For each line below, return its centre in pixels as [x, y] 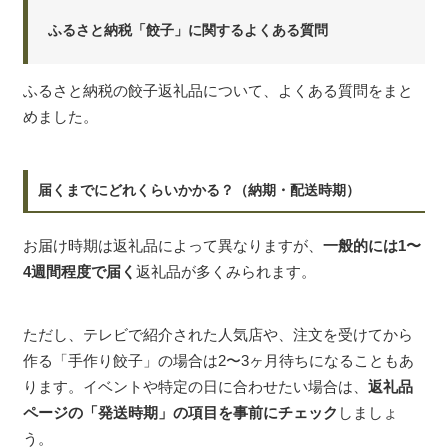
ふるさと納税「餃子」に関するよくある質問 [188, 29]
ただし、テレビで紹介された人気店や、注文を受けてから [218, 335]
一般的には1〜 [372, 245]
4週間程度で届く [79, 271]
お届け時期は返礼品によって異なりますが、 [173, 245]
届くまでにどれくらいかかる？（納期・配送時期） [199, 189]
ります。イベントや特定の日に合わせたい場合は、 [195, 387]
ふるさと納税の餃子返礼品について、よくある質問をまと [218, 90]
